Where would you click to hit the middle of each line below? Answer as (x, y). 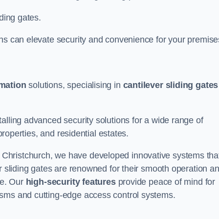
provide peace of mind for (165, 182)
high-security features (71, 182)
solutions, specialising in (75, 85)
